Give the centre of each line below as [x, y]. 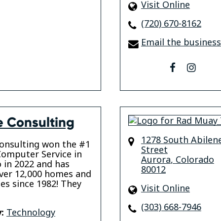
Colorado [195, 160]
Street [154, 150]
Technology [31, 212]
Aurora [156, 160]
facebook [195, 67]
